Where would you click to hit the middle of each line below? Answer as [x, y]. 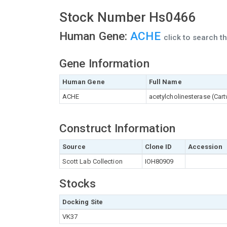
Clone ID [158, 147]
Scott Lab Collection [92, 161]
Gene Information [104, 64]
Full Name [165, 82]
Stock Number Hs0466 [128, 17]
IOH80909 [159, 161]
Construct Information [118, 128]
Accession [205, 147]
